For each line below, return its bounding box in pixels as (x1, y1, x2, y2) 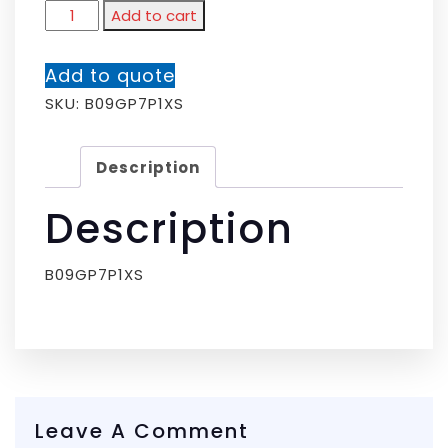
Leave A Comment (35, 417, 249, 446)
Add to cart (111, 5, 198, 26)
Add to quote (45, 63, 175, 88)
